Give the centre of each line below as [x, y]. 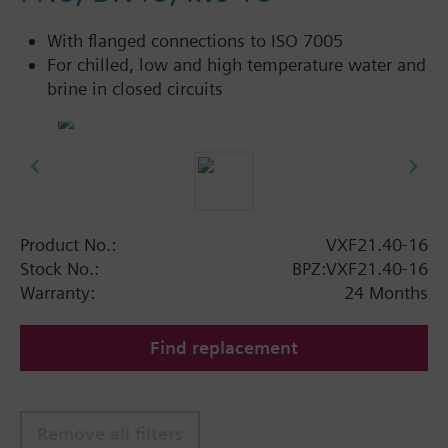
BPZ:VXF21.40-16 [360, 268]
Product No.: [68, 244]
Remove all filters [110, 433]
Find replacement [224, 347]
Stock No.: [59, 268]
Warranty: [57, 292]
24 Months [386, 292]
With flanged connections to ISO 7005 [194, 41]
